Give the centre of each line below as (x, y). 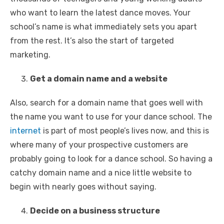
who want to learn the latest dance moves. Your (100, 13)
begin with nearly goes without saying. (84, 187)
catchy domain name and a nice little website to (101, 173)
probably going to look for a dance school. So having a (111, 159)
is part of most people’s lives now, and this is (125, 131)
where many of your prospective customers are (99, 145)
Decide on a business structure (95, 211)
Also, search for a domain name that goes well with (106, 103)
